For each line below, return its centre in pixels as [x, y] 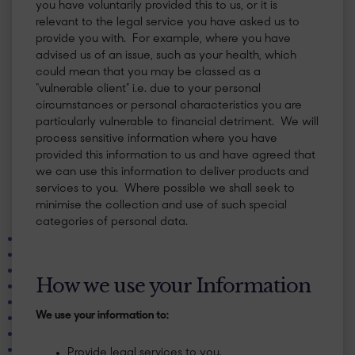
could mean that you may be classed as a [148, 72]
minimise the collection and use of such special [161, 205]
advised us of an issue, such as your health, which [166, 55]
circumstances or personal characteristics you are [169, 105]
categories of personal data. [112, 222]
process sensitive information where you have [157, 139]
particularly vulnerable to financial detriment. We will [177, 122]
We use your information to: [102, 315]
